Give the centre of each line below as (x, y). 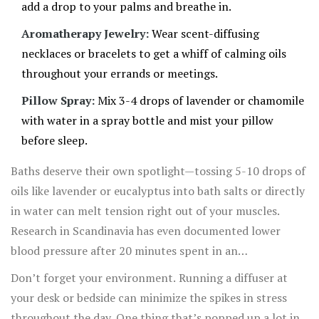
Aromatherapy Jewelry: (85, 34)
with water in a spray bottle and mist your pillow (147, 121)
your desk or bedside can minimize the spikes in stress (149, 298)
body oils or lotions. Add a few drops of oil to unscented (155, 291)
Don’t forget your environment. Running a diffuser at (149, 278)
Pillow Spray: (58, 101)
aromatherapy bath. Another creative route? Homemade (156, 271)
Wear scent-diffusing (204, 34)
